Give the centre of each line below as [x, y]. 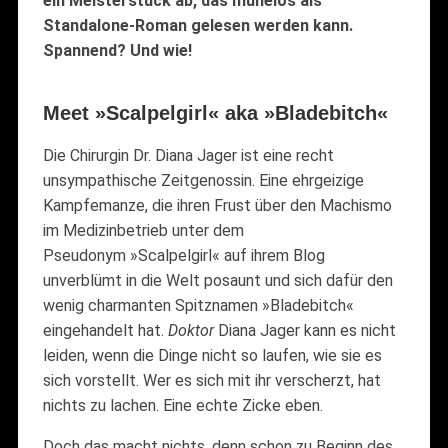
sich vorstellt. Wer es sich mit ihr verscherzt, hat [211, 380]
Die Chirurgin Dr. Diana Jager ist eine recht [188, 155]
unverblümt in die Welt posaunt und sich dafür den [217, 280]
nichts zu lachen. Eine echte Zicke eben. [182, 405]
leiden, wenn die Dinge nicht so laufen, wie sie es [212, 355]
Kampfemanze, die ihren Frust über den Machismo [217, 205]
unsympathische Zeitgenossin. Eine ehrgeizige [203, 180]
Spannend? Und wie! [119, 50]
